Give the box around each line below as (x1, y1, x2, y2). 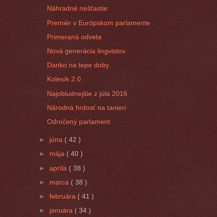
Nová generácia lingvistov (47, 47, 126, 55)
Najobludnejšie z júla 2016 (47, 89, 128, 97)
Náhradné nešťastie (47, 4, 108, 13)
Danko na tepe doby (47, 61, 109, 69)
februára (49, 192, 78, 200)
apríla (49, 164, 69, 172)
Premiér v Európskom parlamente (47, 18, 151, 27)
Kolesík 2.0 (47, 75, 81, 83)
